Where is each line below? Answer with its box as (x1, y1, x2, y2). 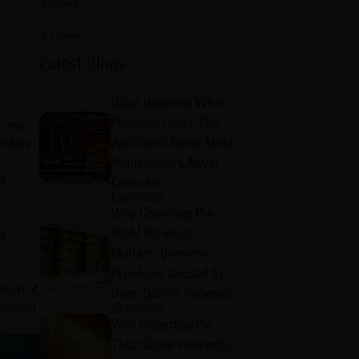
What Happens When (111, 93, 228, 111)
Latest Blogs (39, 52, 127, 75)
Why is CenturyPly (111, 315, 212, 333)
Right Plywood (111, 224, 192, 241)
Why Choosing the (111, 204, 213, 221)
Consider (111, 173, 161, 191)
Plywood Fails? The (111, 113, 219, 131)
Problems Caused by (111, 264, 225, 281)
